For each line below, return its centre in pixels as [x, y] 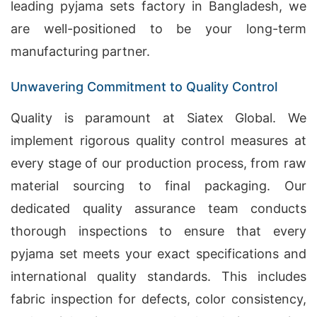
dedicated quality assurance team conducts [158, 208]
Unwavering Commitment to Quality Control [144, 87]
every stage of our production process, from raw [158, 163]
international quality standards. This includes [158, 276]
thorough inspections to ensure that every [158, 231]
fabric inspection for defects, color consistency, [158, 299]
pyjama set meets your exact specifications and [158, 254]
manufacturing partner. [80, 51]
